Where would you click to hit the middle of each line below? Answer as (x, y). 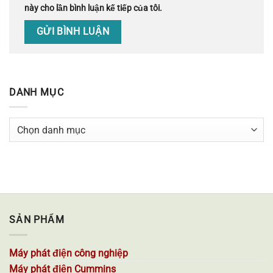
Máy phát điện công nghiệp (69, 253)
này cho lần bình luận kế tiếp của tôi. (93, 9)
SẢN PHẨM (37, 220)
